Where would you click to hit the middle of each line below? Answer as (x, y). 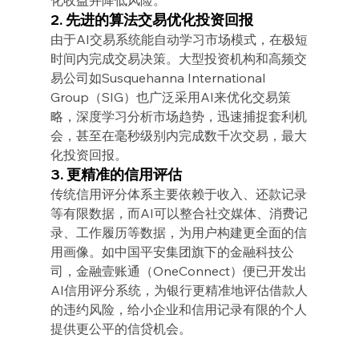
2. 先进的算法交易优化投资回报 (151, 19)
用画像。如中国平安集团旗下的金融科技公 (172, 251)
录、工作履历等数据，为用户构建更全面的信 (178, 232)
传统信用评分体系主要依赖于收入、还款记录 (178, 194)
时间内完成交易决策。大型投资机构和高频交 (178, 58)
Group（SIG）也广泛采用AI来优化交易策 (170, 97)
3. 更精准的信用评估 (116, 174)
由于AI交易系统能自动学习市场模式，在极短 (179, 39)
